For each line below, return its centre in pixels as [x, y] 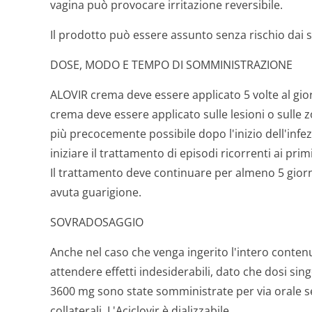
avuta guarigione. [96, 192]
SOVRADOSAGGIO [97, 222]
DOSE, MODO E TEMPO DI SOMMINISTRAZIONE [171, 65]
